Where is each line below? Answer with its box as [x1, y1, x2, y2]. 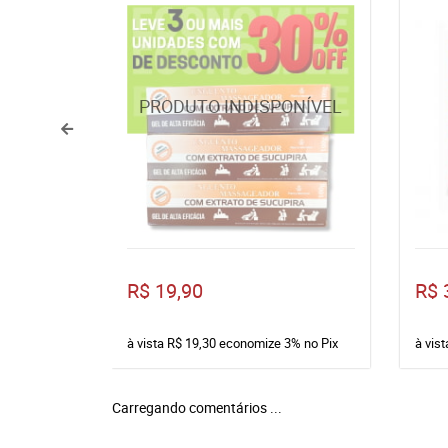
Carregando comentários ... [112, 398, 282, 417]
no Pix [304, 333, 338, 352]
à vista [127, 333, 167, 352]
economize [216, 333, 284, 352]
